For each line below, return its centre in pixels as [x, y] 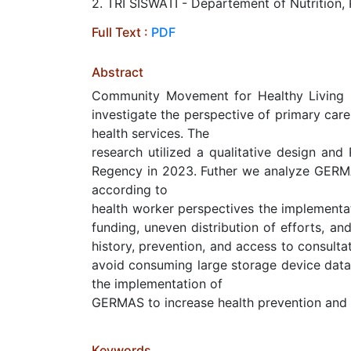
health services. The [150, 133]
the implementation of [157, 284]
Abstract [118, 72]
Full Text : [121, 32]
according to [130, 190]
